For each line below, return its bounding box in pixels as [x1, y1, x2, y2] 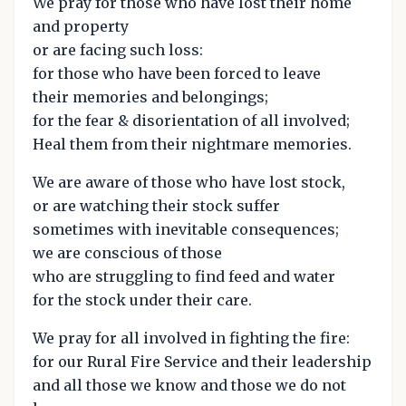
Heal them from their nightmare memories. [33, 134, 352, 153]
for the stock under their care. [33, 290, 252, 309]
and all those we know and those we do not [33, 375, 346, 394]
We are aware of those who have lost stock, [33, 172, 345, 191]
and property [33, 16, 129, 35]
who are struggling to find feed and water [33, 266, 335, 285]
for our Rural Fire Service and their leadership [33, 352, 372, 371]
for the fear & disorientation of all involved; [33, 111, 350, 130]
